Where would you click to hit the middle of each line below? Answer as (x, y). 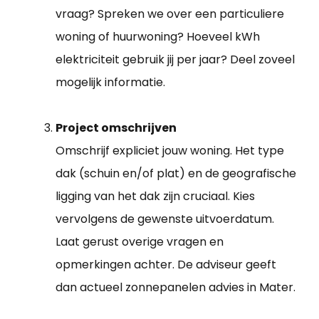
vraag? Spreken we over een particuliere (170, 14)
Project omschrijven (116, 128)
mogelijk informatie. (110, 83)
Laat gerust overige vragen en (140, 242)
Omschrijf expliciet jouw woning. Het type (170, 151)
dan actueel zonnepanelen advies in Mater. (176, 288)
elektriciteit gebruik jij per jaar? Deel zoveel (175, 60)
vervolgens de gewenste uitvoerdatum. (165, 219)
